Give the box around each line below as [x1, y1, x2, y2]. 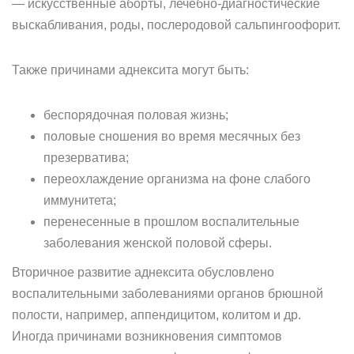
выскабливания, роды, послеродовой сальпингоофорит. [12, 18, 341, 32]
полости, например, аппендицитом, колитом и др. [12, 308, 301, 322]
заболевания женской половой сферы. [43, 236, 272, 250]
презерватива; [43, 151, 129, 164]
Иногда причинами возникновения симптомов [12, 330, 282, 343]
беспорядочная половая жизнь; [43, 108, 228, 122]
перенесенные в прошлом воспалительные [43, 215, 299, 228]
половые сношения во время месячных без [43, 130, 300, 143]
